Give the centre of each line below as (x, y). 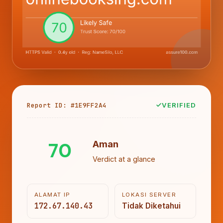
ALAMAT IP (53, 194)
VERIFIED (179, 105)
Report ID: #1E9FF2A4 (67, 105)
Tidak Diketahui (151, 206)
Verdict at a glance (124, 159)
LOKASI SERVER (149, 194)
